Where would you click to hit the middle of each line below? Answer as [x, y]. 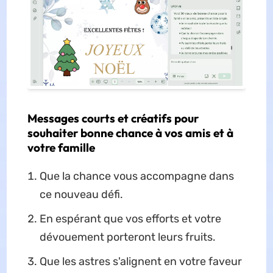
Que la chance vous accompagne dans [136, 176]
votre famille [61, 148]
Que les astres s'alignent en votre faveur [140, 262]
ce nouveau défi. [81, 195]
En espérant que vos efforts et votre [130, 219]
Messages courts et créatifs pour [113, 119]
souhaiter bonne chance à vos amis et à [130, 133]
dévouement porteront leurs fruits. [127, 237]
